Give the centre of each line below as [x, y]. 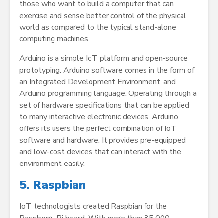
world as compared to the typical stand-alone [98, 27]
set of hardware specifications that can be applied [104, 105]
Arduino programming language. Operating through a [108, 94]
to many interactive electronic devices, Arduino [99, 117]
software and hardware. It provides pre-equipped [103, 140]
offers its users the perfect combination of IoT [98, 129]
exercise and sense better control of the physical [103, 16]
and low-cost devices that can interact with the [100, 152]
